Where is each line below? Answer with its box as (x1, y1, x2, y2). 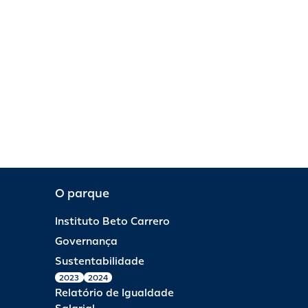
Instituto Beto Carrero (55, 214, 170, 228)
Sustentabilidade (55, 254, 144, 268)
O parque (55, 185, 109, 201)
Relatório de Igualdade (55, 286, 174, 300)
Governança (55, 234, 118, 248)
